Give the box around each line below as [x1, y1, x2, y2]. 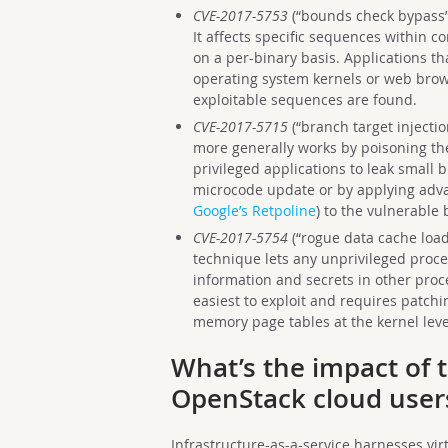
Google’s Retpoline [192, 201, 316, 220]
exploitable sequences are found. [192, 90, 417, 109]
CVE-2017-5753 [192, 6, 288, 25]
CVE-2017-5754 [192, 228, 288, 247]
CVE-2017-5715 [192, 117, 288, 136]
